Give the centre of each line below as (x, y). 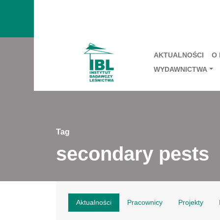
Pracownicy (145, 202)
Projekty (191, 202)
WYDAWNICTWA (180, 69)
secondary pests (133, 154)
